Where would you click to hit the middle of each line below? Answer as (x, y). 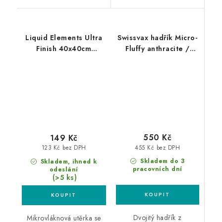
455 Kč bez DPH (158, 147)
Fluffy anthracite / (158, 48)
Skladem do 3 (161, 161)
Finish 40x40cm (64, 48)
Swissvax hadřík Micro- (158, 37)
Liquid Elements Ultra (64, 37)
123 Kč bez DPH (64, 148)
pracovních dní (157, 169)
